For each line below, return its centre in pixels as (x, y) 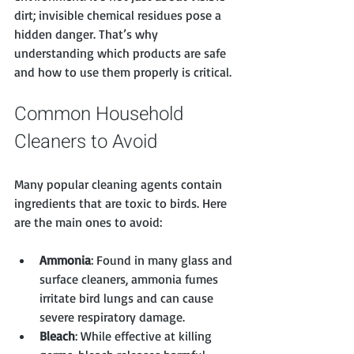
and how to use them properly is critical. (123, 72)
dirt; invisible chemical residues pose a (119, 15)
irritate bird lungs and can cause (128, 298)
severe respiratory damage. (112, 317)
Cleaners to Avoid (86, 142)
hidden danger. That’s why (88, 34)
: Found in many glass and (163, 260)
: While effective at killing (145, 336)
